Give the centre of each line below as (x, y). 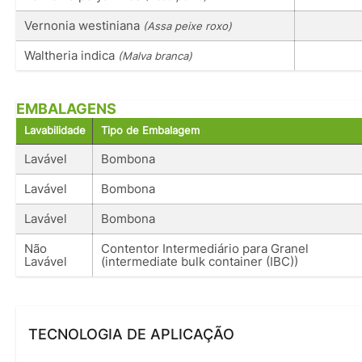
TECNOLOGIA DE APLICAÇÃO (131, 334)
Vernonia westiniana (84, 25)
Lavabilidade (55, 130)
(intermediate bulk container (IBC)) (200, 261)
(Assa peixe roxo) (187, 25)
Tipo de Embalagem (150, 130)
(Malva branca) (155, 55)
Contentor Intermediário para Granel (205, 248)
